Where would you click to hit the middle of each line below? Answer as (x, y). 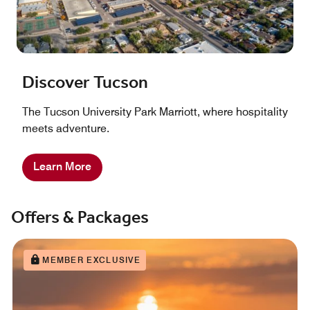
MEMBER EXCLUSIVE (92, 259)
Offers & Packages (80, 218)
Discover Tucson (85, 83)
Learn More (62, 166)
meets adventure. (66, 128)
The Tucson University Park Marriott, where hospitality (155, 111)
